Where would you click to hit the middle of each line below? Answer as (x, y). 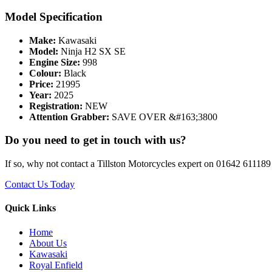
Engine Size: (55, 62)
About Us (48, 243)
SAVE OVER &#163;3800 (165, 117)
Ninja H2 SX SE (93, 51)
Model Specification (54, 17)
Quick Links (30, 208)
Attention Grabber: (69, 117)
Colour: (45, 73)
